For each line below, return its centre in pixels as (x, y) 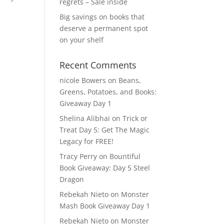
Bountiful (125, 156)
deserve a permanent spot (104, 28)
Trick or (135, 118)
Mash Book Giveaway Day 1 (105, 206)
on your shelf (82, 40)
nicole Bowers (83, 80)
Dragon (72, 179)
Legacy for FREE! (87, 141)
